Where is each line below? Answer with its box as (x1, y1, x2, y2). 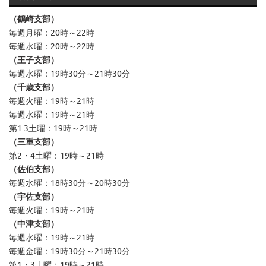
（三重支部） (9, 136, 59, 147)
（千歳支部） (9, 81, 59, 93)
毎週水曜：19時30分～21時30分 (9, 68, 130, 79)
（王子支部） (9, 54, 59, 65)
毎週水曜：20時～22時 (9, 40, 94, 52)
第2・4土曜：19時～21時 (9, 150, 104, 161)
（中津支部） (9, 218, 59, 229)
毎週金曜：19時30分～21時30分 (9, 245, 130, 256)
